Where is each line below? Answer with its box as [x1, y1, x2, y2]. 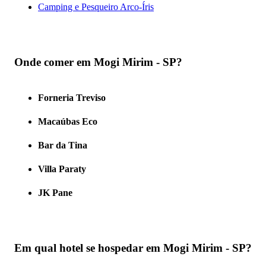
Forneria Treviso [38, 93, 106, 103]
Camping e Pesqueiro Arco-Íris [38, 1, 154, 12]
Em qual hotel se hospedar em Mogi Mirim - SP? [14, 242, 252, 255]
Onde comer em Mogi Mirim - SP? [14, 55, 182, 68]
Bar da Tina [38, 140, 87, 151]
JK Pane [38, 188, 72, 198]
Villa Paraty [38, 164, 86, 175]
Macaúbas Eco [38, 116, 97, 127]
